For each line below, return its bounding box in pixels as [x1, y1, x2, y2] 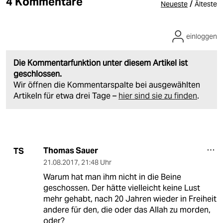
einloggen [186, 32, 217, 41]
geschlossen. [13, 69, 62, 80]
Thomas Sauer [43, 145, 98, 156]
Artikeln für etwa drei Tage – [13, 91, 118, 102]
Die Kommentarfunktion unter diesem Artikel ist [13, 58, 188, 69]
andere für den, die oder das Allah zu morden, [43, 205, 211, 216]
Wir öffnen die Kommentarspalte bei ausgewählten [13, 80, 200, 91]
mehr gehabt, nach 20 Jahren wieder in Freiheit [43, 194, 217, 205]
